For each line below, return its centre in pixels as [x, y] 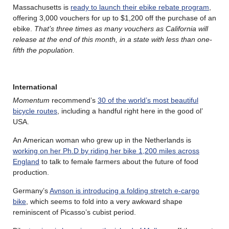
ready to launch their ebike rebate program [140, 7]
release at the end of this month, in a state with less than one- [112, 39]
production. [31, 172]
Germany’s [31, 190]
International [35, 87]
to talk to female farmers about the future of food [119, 161]
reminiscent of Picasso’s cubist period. [74, 212]
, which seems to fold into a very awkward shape [104, 201]
